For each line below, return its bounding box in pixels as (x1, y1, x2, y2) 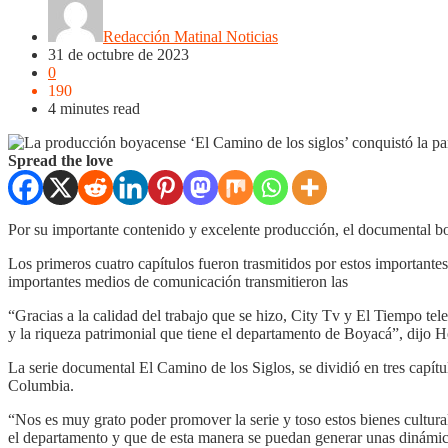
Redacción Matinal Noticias (103, 27, 278, 45)
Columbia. (8, 376, 74, 394)
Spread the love (8, 151, 113, 169)
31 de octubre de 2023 (48, 45, 189, 63)
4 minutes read (48, 99, 140, 117)
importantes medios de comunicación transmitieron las (8, 272, 348, 290)
